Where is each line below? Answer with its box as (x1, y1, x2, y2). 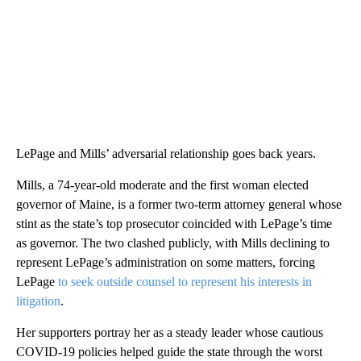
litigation (16, 293, 60, 308)
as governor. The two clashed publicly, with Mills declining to (16, 235, 330, 250)
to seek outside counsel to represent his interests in (58, 274, 312, 288)
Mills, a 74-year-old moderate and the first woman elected (16, 177, 309, 192)
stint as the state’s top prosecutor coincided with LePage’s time (16, 216, 332, 230)
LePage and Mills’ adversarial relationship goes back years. (16, 146, 316, 160)
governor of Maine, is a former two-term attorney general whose (16, 197, 342, 211)
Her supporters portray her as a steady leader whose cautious (16, 325, 323, 339)
